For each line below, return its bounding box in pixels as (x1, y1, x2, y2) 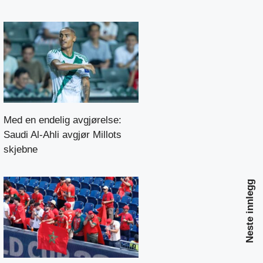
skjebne (4, 143, 38, 155)
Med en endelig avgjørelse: (4, 114, 122, 126)
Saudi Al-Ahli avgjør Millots (4, 129, 122, 140)
